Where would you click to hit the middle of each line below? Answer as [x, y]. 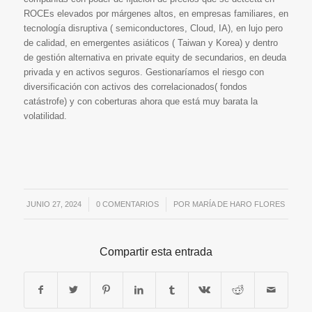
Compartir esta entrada [156, 252]
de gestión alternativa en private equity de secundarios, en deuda [155, 58]
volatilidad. [45, 116]
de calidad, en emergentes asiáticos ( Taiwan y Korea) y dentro [150, 43]
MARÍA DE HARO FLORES [239, 204]
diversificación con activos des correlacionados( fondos [135, 87]
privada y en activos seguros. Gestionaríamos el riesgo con [143, 72]
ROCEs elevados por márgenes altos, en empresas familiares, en [156, 14]
